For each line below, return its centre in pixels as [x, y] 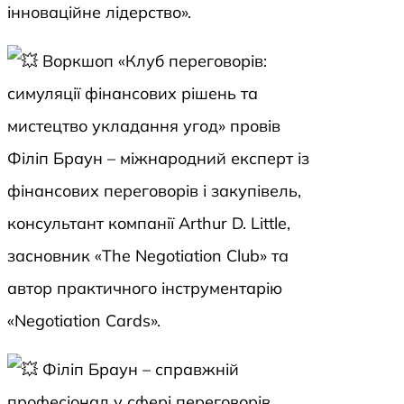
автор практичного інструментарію [145, 289]
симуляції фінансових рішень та [133, 94]
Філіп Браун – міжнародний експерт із [158, 159]
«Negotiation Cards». [84, 321]
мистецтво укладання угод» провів [144, 126]
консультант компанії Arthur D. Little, [149, 224]
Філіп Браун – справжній [138, 370]
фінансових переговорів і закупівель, [154, 191]
